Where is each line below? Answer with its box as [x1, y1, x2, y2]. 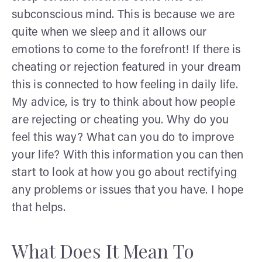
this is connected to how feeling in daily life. [12, 79, 238, 91]
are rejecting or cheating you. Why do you [12, 114, 229, 126]
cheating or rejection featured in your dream [12, 61, 241, 74]
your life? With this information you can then [12, 149, 244, 161]
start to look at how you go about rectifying [12, 167, 237, 179]
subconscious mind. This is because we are [12, 9, 235, 21]
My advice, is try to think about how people [12, 96, 235, 109]
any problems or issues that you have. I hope [12, 184, 243, 196]
